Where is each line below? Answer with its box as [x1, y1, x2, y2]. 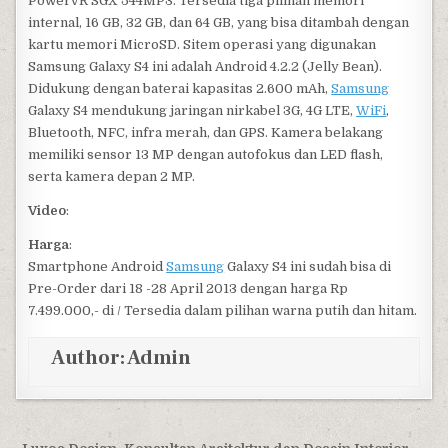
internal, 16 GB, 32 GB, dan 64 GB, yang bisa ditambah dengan [28, 14, 410, 30]
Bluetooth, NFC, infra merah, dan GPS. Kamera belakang [28, 124, 384, 140]
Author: [51, 344, 128, 371]
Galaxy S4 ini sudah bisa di [224, 258, 392, 274]
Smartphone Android [28, 258, 167, 274]
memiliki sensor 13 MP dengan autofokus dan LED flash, [28, 146, 384, 162]
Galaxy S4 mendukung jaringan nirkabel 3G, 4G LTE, [28, 102, 357, 118]
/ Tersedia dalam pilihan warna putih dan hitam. [117, 302, 418, 318]
